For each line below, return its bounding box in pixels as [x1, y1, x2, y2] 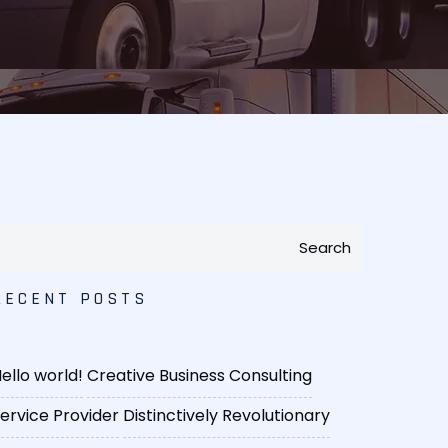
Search [299, 237, 351, 259]
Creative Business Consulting [87, 364, 312, 388]
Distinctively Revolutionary [123, 404, 330, 428]
